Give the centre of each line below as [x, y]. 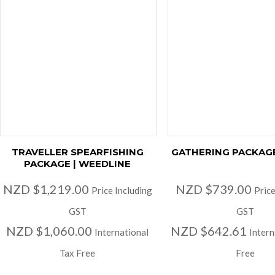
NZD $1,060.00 [51, 231]
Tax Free [78, 253]
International [122, 232]
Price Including [122, 191]
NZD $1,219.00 [47, 189]
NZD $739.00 [215, 189]
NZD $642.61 [210, 231]
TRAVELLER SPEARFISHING [77, 152]
